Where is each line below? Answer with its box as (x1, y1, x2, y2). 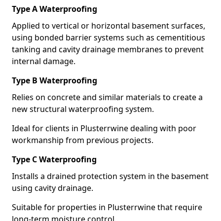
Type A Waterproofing (12, 3, 97, 14)
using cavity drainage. (12, 183, 93, 193)
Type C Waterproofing (12, 154, 97, 165)
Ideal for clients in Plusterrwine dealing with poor (12, 123, 196, 134)
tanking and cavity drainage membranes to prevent (12, 44, 204, 55)
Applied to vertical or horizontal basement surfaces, (12, 20, 205, 31)
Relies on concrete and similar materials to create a (12, 92, 203, 103)
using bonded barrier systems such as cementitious (12, 32, 205, 43)
